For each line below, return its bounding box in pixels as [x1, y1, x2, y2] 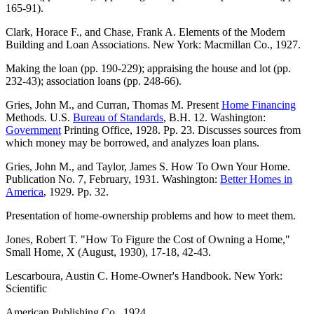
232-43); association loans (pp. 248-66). [6, 75, 182, 88]
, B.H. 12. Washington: [163, 111, 266, 124]
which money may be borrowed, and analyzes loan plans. [6, 137, 259, 149]
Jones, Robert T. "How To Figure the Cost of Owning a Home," [6, 233, 290, 246]
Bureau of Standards [73, 111, 163, 124]
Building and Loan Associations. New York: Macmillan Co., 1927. [6, 39, 301, 51]
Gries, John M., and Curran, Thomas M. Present [6, 99, 221, 111]
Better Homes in [220, 173, 292, 186]
